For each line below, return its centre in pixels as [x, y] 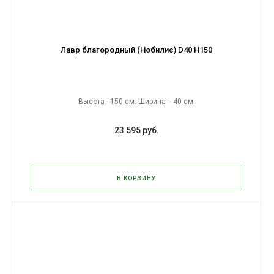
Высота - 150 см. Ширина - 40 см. [136, 102]
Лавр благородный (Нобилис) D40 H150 [136, 50]
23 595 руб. [136, 130]
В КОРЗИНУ [136, 178]
